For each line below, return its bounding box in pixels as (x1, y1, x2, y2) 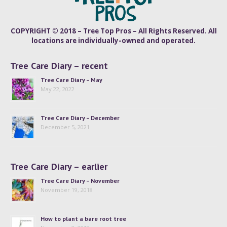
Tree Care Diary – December (41, 114, 120, 122)
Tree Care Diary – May (41, 76, 102, 84)
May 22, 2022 (41, 85, 74, 93)
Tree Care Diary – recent (10, 60, 108, 72)
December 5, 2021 (41, 123, 90, 131)
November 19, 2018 (41, 186, 93, 194)
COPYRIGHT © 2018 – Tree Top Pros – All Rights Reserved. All (10, 26, 217, 36)
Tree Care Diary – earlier (10, 161, 107, 173)
